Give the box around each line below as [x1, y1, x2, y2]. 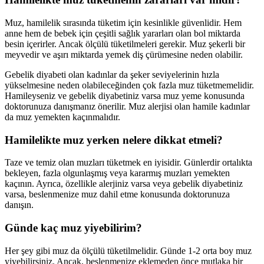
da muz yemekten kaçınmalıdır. [5, 112, 120, 123]
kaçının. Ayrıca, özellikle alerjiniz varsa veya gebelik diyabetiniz [5, 179, 243, 189]
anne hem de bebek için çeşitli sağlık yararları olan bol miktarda [5, 28, 240, 39]
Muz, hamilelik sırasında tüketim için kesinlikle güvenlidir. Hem [5, 18, 242, 28]
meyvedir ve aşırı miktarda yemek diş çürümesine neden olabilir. [5, 49, 243, 60]
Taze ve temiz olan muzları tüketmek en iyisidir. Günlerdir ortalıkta [5, 157, 252, 168]
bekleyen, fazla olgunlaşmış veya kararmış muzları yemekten [5, 168, 230, 179]
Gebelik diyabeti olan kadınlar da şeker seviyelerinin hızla [5, 70, 219, 80]
